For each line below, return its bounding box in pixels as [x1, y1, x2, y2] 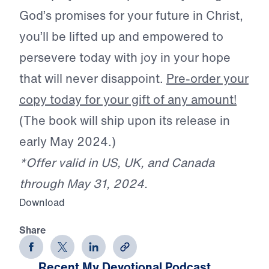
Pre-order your [166, 70, 249, 88]
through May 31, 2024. [19, 175, 148, 193]
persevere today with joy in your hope [19, 49, 231, 67]
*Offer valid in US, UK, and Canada [19, 154, 214, 172]
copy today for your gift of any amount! [19, 91, 237, 109]
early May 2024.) [19, 133, 116, 151]
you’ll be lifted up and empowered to [19, 28, 223, 46]
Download [19, 195, 65, 210]
